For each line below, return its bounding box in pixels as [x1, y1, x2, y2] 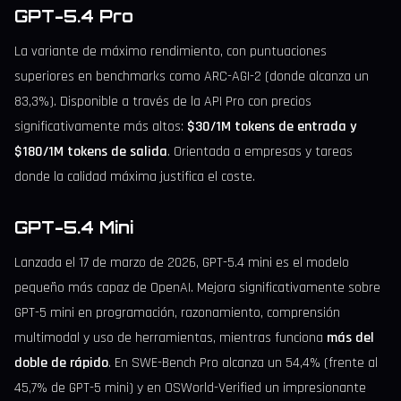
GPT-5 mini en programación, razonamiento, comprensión [14, 303, 340, 323]
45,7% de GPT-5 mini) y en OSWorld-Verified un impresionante [14, 379, 366, 398]
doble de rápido [14, 354, 108, 373]
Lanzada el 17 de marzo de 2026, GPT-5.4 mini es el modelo [14, 253, 349, 273]
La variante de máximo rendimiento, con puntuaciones [14, 42, 327, 62]
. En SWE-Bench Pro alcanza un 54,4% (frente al [108, 354, 378, 373]
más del [327, 328, 374, 348]
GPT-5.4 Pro [14, 5, 133, 27]
